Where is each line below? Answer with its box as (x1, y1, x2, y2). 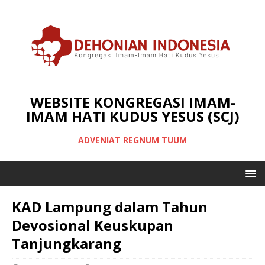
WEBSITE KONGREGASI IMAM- (30, 92, 235, 112)
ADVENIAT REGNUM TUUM (78, 134, 187, 146)
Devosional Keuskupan (12, 215, 173, 235)
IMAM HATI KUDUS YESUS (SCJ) (25, 106, 240, 126)
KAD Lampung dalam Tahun (12, 196, 208, 216)
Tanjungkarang (12, 233, 121, 253)
